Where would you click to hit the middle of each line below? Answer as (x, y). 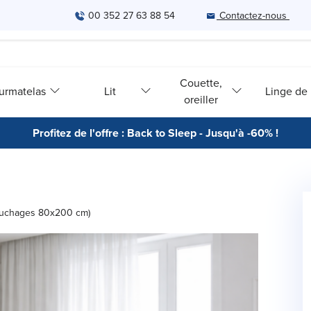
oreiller (201, 99)
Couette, (201, 82)
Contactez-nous (253, 15)
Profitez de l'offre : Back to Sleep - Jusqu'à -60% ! (155, 133)
